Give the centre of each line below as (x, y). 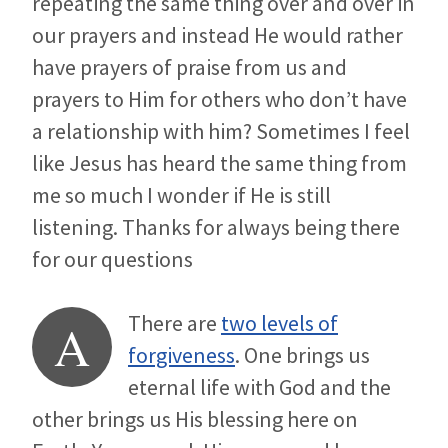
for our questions (112, 259)
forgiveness (181, 355)
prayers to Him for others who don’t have (219, 99)
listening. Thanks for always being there (216, 227)
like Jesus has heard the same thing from (219, 163)
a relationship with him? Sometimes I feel (221, 131)
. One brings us (302, 355)
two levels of (279, 323)
